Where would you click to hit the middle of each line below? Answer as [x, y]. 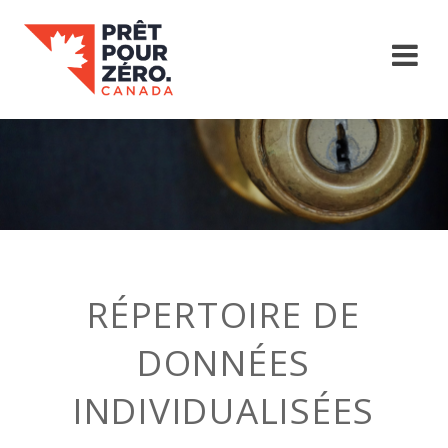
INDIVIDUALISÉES [224, 410]
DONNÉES [224, 362]
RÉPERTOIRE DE [224, 314]
